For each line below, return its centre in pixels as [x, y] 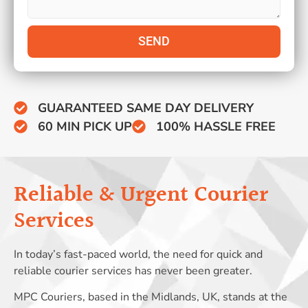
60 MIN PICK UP [85, 126]
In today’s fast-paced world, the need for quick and [138, 254]
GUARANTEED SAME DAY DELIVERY [146, 108]
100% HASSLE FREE [216, 126]
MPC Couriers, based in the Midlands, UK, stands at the [151, 297]
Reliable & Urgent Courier [141, 195]
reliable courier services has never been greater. [133, 271]
